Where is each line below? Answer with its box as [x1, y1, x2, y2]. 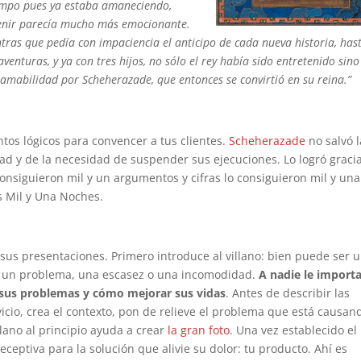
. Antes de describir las [226, 285, 351, 301]
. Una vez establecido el [230, 322, 358, 338]
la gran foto [168, 322, 230, 338]
